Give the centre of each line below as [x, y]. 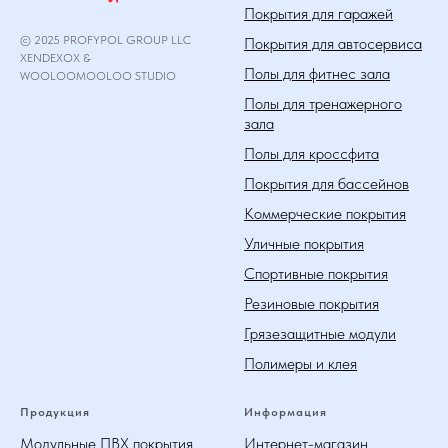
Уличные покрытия [304, 244]
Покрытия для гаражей [318, 14]
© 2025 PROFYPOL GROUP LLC [105, 39]
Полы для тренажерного [323, 104]
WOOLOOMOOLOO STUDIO [98, 75]
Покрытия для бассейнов [326, 184]
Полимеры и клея [300, 364]
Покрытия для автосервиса [333, 44]
